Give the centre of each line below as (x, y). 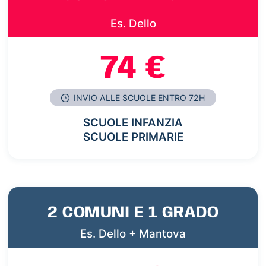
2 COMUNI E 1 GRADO (133, 213)
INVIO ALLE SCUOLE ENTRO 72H (138, 98)
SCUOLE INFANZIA (133, 123)
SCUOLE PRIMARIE (133, 137)
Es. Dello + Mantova (133, 233)
